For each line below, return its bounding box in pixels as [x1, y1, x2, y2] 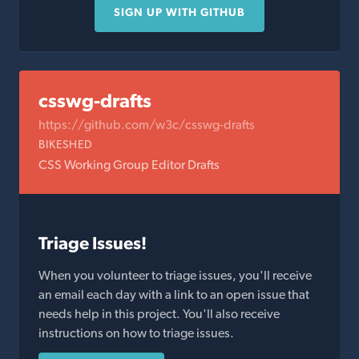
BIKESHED [38, 138, 93, 151]
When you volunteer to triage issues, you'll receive [38, 268, 312, 283]
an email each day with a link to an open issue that [38, 287, 309, 302]
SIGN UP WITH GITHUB [114, 6, 245, 18]
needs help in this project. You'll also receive [38, 306, 280, 321]
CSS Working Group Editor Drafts [38, 157, 220, 172]
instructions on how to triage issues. [38, 325, 234, 341]
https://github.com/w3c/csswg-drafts [38, 117, 255, 132]
